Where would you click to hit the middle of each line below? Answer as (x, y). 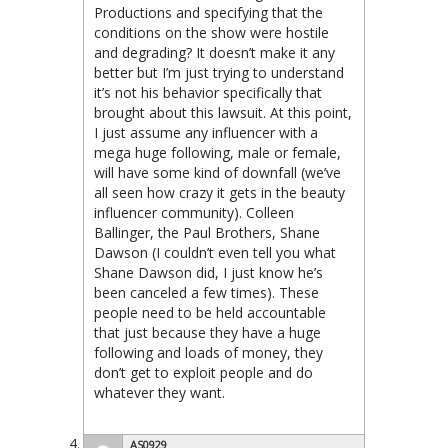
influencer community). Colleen (194, 212)
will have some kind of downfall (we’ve (217, 172)
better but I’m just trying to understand (219, 72)
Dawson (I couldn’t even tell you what (215, 252)
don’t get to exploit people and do (203, 372)
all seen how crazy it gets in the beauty (219, 192)
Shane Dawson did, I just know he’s (208, 272)
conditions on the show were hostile (211, 32)
